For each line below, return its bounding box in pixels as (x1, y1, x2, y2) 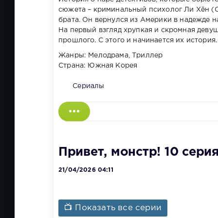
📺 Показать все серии (64, 204, 162, 212)
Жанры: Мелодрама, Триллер (58, 52, 163, 58)
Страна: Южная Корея (58, 62, 138, 69)
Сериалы (73, 83, 105, 89)
